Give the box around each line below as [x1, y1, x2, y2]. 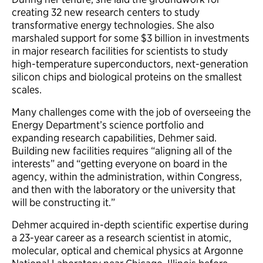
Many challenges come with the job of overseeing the [12, 106, 251, 118]
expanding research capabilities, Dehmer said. [12, 131, 217, 144]
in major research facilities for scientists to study [12, 45, 228, 57]
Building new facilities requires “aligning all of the [12, 144, 232, 157]
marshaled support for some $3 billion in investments [12, 32, 249, 44]
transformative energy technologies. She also [12, 19, 214, 31]
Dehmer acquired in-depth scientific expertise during [12, 218, 248, 231]
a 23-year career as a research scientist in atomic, [12, 231, 231, 244]
